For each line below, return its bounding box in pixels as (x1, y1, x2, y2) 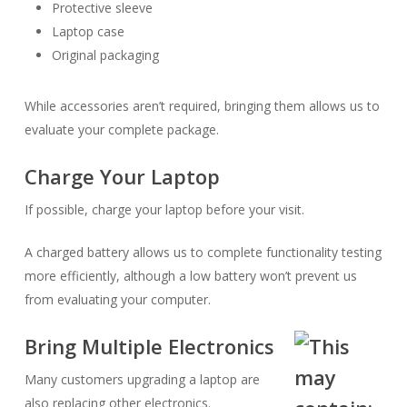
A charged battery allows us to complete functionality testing (24, 243, 382, 261)
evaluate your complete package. (24, 121, 219, 138)
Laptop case (51, 23, 124, 40)
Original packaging (51, 46, 159, 64)
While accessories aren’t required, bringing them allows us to (24, 97, 380, 114)
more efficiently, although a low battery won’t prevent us (24, 267, 357, 284)
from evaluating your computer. (24, 291, 211, 308)
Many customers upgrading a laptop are (24, 371, 260, 388)
